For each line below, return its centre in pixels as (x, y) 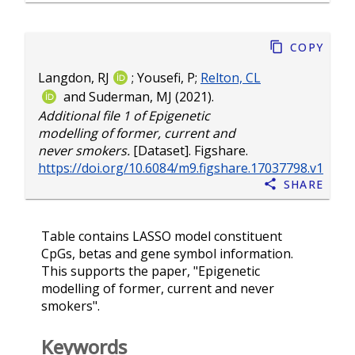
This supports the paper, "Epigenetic (151, 271)
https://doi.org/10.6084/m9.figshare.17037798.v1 (181, 168)
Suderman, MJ (130, 97)
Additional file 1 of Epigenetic (124, 115)
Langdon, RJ (74, 78)
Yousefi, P (166, 78)
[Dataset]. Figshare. (189, 150)
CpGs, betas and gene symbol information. (167, 253)
